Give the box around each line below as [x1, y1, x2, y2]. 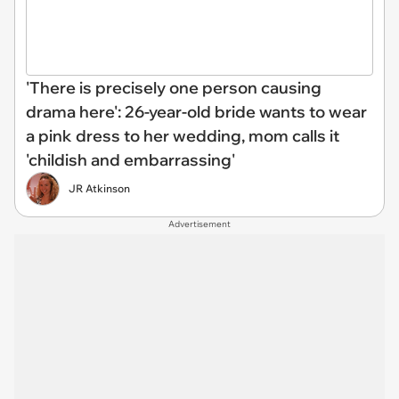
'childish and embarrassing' [26, 150, 235, 170]
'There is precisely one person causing [26, 77, 322, 98]
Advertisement [168, 218, 231, 230]
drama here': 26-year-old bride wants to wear [26, 102, 367, 122]
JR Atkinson [69, 182, 130, 195]
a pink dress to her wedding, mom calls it [26, 126, 339, 146]
